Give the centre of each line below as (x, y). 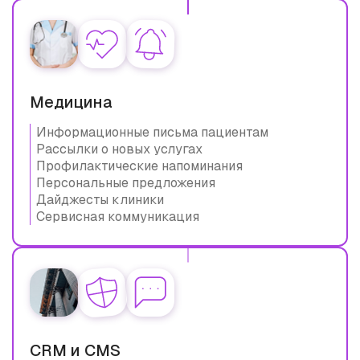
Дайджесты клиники (100, 199)
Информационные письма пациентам (152, 132)
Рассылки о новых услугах (119, 149)
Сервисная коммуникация (118, 216)
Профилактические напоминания (139, 166)
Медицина (71, 102)
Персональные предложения (126, 182)
